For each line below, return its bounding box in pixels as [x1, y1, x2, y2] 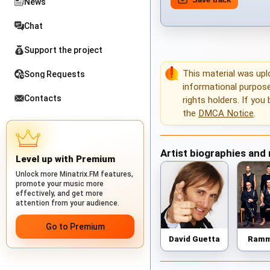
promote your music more [16, 180, 104, 188]
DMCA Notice [198, 108, 254, 119]
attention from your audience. [16, 199, 119, 207]
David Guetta [168, 234, 220, 243]
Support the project [24, 45, 102, 55]
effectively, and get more [16, 189, 103, 198]
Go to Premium [45, 222, 105, 231]
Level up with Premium [16, 154, 115, 165]
